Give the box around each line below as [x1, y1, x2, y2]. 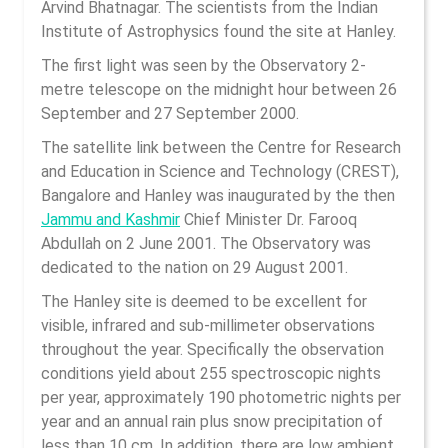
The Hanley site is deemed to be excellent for [41, 292, 367, 311]
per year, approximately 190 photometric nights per [41, 388, 401, 407]
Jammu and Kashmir [41, 210, 180, 229]
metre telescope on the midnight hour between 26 [41, 80, 397, 99]
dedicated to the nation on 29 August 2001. [41, 258, 348, 277]
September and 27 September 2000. [41, 104, 299, 123]
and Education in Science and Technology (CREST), [41, 162, 399, 181]
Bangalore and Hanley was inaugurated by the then [41, 186, 395, 205]
